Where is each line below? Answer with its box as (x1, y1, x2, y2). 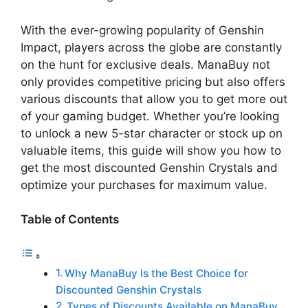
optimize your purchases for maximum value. (21, 177, 267, 192)
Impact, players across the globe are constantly (21, 40, 282, 54)
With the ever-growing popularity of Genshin (21, 23, 264, 37)
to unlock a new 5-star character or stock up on (21, 126, 283, 140)
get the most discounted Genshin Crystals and (21, 160, 278, 175)
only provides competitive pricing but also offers (21, 74, 285, 89)
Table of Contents (21, 212, 119, 227)
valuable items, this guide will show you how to (21, 143, 281, 157)
